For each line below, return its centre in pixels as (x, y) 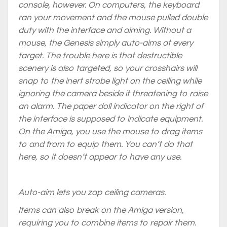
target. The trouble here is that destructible (100, 56)
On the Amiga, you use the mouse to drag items (110, 132)
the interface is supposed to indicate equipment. (110, 119)
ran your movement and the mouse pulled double (113, 18)
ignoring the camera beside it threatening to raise (113, 94)
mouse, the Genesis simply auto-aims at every (106, 43)
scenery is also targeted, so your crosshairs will (108, 68)
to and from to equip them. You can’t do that (105, 144)
